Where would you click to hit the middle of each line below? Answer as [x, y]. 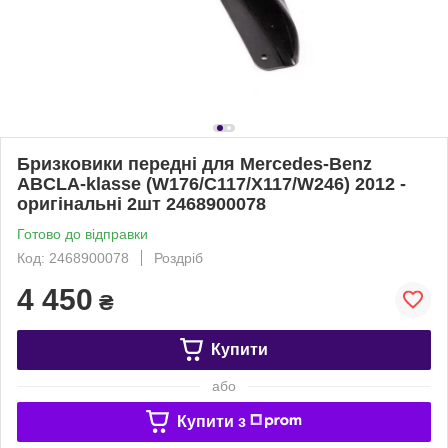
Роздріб [178, 257]
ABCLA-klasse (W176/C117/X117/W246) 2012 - [211, 183]
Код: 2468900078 [73, 257]
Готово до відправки [82, 233]
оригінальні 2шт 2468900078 [141, 203]
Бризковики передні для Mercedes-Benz [194, 163]
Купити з [211, 421]
